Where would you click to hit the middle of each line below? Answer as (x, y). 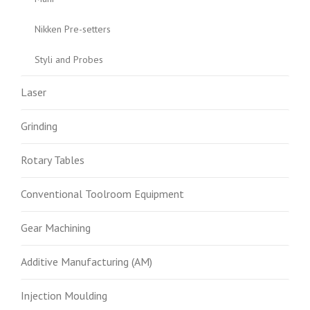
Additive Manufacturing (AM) (86, 262)
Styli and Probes (69, 60)
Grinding (39, 126)
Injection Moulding (64, 295)
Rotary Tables (53, 160)
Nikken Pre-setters (73, 29)
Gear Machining (56, 228)
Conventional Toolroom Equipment (102, 194)
